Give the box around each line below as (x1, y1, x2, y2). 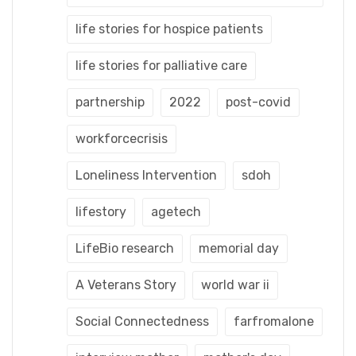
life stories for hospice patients (75, 21, 263, 37)
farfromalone (234, 313, 314, 329)
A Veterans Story (75, 277, 176, 292)
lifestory (75, 203, 126, 219)
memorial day (199, 240, 279, 256)
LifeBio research (75, 240, 174, 256)
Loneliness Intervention (75, 167, 217, 183)
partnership (75, 94, 145, 110)
